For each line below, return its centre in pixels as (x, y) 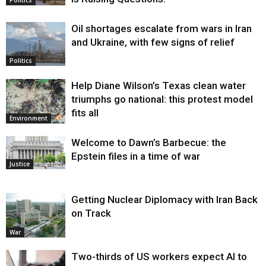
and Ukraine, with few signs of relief (153, 42)
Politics (21, 60)
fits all (85, 113)
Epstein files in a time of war (136, 156)
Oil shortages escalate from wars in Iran (161, 28)
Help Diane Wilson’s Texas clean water (159, 85)
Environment (28, 118)
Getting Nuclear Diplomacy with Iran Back (164, 199)
